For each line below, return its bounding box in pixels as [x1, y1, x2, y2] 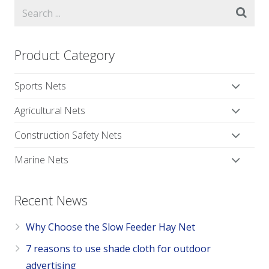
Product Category [14, 46, 115, 64]
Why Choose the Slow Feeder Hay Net [26, 220, 196, 234]
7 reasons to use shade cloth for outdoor [26, 242, 211, 256]
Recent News [14, 191, 88, 210]
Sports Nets [14, 79, 66, 93]
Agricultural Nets [14, 104, 85, 118]
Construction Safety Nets [14, 128, 122, 142]
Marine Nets [14, 153, 68, 167]
